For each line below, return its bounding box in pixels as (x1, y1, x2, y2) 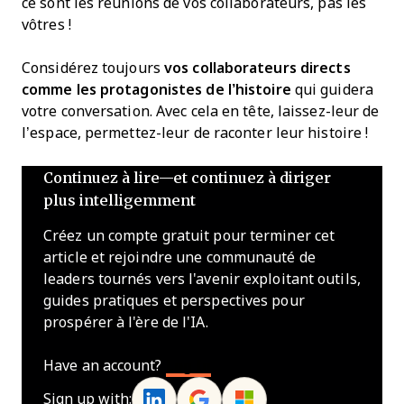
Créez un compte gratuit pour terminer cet (43, 227, 335, 243)
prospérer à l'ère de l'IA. (43, 314, 208, 330)
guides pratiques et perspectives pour (43, 292, 305, 308)
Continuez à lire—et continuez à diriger (43, 166, 331, 188)
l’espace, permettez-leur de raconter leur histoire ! (22, 124, 369, 141)
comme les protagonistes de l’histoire (22, 81, 291, 97)
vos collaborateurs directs (164, 60, 351, 76)
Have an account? (43, 357, 166, 373)
